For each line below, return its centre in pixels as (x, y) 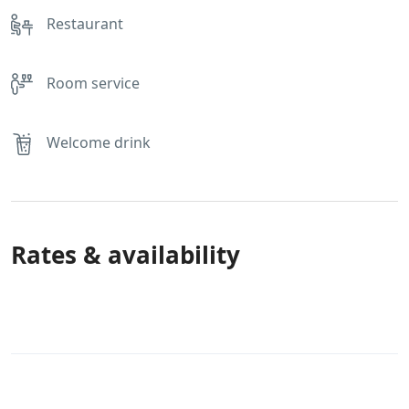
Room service (93, 84)
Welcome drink (99, 143)
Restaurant (85, 23)
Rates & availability (126, 254)
